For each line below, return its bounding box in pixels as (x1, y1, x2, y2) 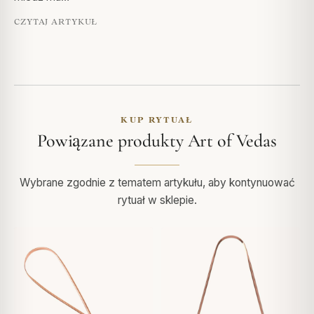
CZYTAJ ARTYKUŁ (14, 16, 98, 26)
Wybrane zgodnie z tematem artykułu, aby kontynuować (19, 175, 295, 189)
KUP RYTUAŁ (121, 114, 193, 124)
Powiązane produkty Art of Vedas (37, 129, 277, 151)
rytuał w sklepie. (117, 193, 197, 207)
